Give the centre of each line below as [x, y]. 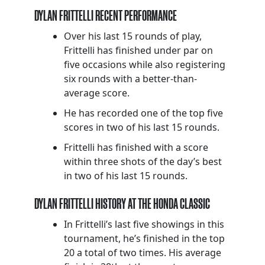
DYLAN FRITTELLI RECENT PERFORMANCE [106, 16]
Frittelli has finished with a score [136, 148]
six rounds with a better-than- [130, 79]
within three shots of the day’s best [143, 162]
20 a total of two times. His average [143, 253]
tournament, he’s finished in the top [144, 239]
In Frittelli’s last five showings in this [144, 224]
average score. [97, 93]
